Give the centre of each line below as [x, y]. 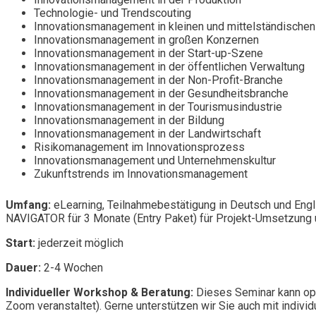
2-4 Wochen [73, 267]
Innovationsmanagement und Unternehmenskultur [155, 160]
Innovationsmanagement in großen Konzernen [146, 39]
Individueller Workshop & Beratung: [99, 292]
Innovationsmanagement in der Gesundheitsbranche [161, 93]
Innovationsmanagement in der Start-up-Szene [148, 53]
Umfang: [28, 205]
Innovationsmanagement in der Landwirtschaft [147, 133]
